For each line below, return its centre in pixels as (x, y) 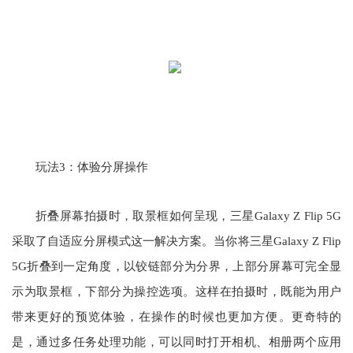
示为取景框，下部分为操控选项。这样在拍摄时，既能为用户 (176, 292)
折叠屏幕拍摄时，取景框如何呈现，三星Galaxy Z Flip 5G (188, 216)
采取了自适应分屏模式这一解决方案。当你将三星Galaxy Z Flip (176, 241)
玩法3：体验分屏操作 (92, 167)
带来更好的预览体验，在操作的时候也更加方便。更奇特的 (176, 317)
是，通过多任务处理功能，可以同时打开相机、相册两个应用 (176, 342)
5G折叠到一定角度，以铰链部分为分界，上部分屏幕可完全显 (176, 266)
